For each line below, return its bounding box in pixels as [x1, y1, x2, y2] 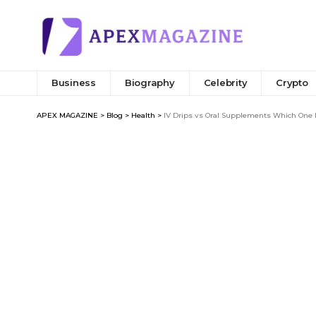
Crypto [276, 77, 308, 89]
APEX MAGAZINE [37, 110, 98, 120]
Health [131, 110, 155, 120]
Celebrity [203, 77, 248, 89]
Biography [124, 77, 175, 89]
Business [51, 77, 96, 89]
